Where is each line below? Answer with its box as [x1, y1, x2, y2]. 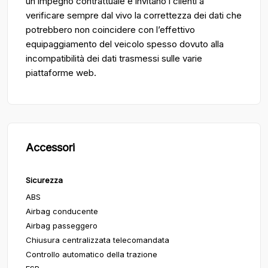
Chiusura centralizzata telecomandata [26, 235, 169, 245]
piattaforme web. [26, 67, 96, 78]
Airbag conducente [26, 206, 98, 216]
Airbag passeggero [26, 221, 98, 230]
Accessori [26, 141, 75, 154]
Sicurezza [26, 175, 63, 185]
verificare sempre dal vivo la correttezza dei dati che [26, 10, 242, 21]
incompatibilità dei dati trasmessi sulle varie [26, 53, 202, 64]
